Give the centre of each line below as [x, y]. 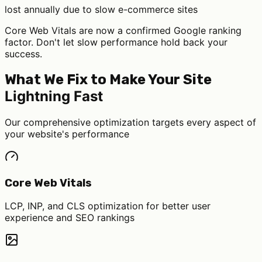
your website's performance [67, 134]
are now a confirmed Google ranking [159, 31]
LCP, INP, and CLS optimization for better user [108, 206]
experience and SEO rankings [70, 218]
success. [23, 54]
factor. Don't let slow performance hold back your [116, 42]
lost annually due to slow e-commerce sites [101, 10]
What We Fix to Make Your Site [108, 79]
